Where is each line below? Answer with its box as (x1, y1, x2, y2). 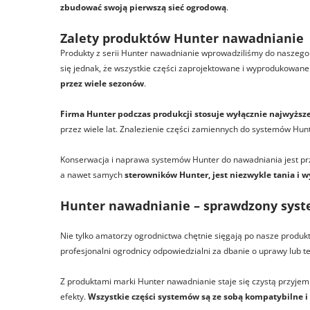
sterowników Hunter (125, 169, 208, 181)
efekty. (60, 291, 88, 302)
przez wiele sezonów (60, 77, 144, 89)
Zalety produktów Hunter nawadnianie (60, 30, 304, 46)
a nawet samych (60, 169, 125, 181)
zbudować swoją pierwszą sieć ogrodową (60, 1, 226, 13)
